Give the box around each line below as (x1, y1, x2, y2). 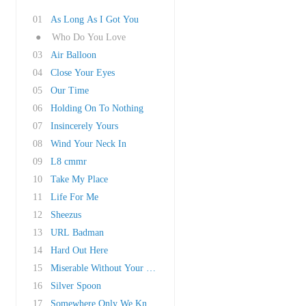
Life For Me (51, 192, 98, 202)
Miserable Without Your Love (51, 263, 166, 273)
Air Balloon (51, 50, 96, 60)
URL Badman (51, 227, 104, 238)
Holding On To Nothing (51, 103, 143, 113)
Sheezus (51, 210, 81, 220)
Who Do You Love (52, 32, 126, 42)
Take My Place (51, 174, 108, 184)
